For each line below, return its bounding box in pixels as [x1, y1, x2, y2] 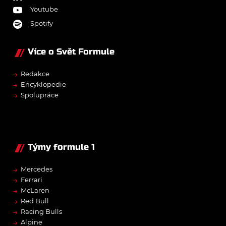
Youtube [30, 5, 58, 14]
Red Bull [21, 196, 49, 205]
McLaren [21, 186, 49, 194]
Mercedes [21, 164, 52, 173]
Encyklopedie [21, 80, 66, 88]
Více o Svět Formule [28, 46, 115, 57]
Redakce [21, 69, 49, 78]
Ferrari [21, 175, 42, 184]
